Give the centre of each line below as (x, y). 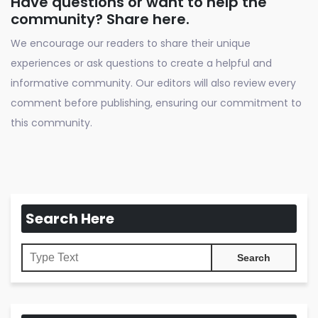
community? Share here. (100, 19)
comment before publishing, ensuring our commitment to (156, 103)
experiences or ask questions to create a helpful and (141, 63)
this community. (51, 122)
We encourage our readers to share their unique (131, 43)
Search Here (70, 218)
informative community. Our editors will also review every (153, 83)
